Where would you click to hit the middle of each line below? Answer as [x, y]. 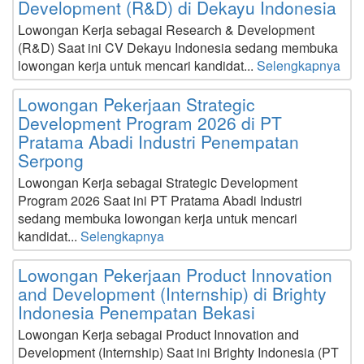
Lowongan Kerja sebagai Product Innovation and [158, 334]
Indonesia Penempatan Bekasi [136, 312]
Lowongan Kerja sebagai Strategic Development [158, 182]
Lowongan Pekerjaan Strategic [136, 104]
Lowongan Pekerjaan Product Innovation [175, 275]
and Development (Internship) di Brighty [172, 293]
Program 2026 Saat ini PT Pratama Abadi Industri [160, 200]
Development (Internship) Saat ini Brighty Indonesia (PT [178, 352]
